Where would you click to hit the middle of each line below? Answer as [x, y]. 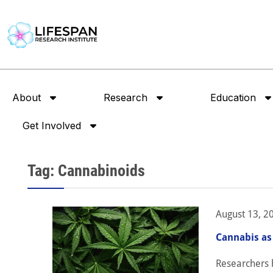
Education [233, 98]
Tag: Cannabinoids [86, 171]
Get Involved [51, 126]
